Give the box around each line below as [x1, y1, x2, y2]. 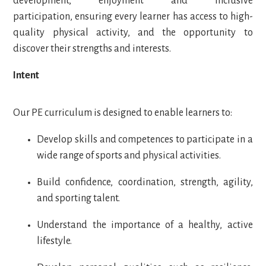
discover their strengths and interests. [13, 43, 173, 55]
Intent [13, 70, 42, 81]
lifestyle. [37, 236, 74, 247]
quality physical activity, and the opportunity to [13, 27, 253, 39]
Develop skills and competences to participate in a [37, 134, 253, 145]
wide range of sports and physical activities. [37, 150, 223, 161]
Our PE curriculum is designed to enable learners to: [13, 107, 235, 119]
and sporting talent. [37, 193, 122, 204]
